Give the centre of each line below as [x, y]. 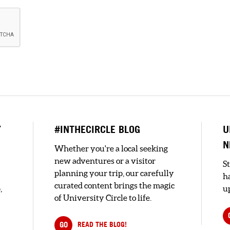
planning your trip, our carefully [114, 173]
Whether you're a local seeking [111, 149]
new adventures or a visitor [105, 161]
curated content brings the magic [114, 186]
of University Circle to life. [103, 198]
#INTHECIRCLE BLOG [97, 129]
